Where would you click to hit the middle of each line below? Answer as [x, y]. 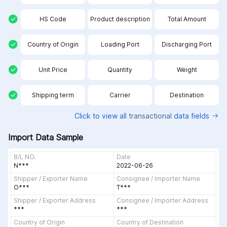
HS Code [53, 19]
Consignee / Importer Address [162, 200]
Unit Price [53, 69]
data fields [191, 116]
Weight [187, 69]
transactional [150, 116]
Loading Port [120, 44]
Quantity [120, 69]
